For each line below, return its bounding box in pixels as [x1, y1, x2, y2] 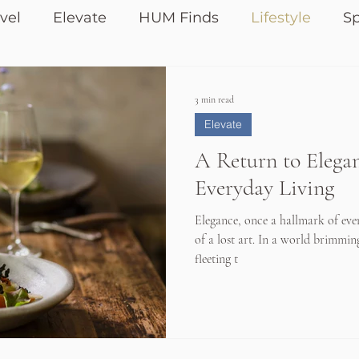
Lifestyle [251, 9, 311, 26]
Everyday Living [195, 174, 334, 201]
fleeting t [195, 251, 238, 267]
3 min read [195, 94, 234, 105]
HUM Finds [139, 9, 219, 26]
